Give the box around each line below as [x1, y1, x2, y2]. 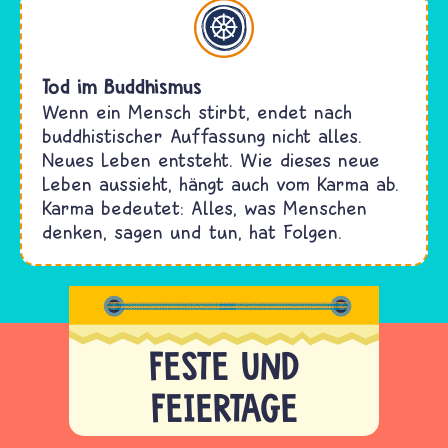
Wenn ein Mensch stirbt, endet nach [42, 99, 352, 123]
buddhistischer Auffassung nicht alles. [42, 123, 362, 147]
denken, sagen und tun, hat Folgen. [42, 219, 342, 243]
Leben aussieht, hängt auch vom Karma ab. [42, 171, 399, 195]
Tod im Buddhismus [42, 73, 202, 99]
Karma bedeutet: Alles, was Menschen [42, 195, 367, 219]
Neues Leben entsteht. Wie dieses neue [42, 147, 380, 171]
